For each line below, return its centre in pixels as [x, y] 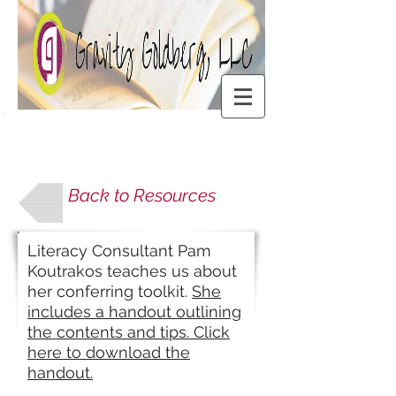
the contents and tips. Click [129, 332]
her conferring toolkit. [110, 291]
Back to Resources [141, 195]
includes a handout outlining [134, 312]
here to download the [109, 352]
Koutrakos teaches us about [132, 271]
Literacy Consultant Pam [119, 251]
